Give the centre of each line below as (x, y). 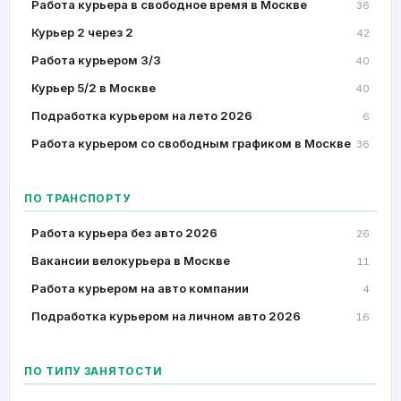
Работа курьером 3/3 (96, 60)
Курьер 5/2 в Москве (94, 88)
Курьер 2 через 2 (82, 32)
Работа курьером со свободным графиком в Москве (191, 143)
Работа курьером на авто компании (140, 288)
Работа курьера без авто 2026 (124, 233)
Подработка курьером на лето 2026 (142, 115)
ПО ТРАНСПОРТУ (77, 198)
